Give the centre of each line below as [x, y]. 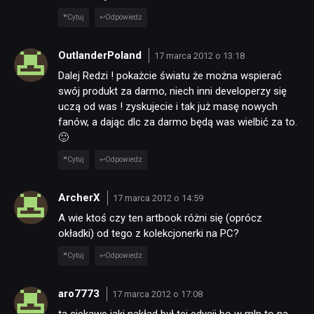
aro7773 [80, 293]
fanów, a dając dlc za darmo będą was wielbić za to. [178, 122]
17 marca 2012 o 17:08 [157, 294]
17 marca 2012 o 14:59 [158, 198]
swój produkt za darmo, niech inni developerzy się [172, 91]
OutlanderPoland [101, 55]
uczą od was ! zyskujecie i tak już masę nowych [168, 107]
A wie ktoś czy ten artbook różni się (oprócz [160, 218]
